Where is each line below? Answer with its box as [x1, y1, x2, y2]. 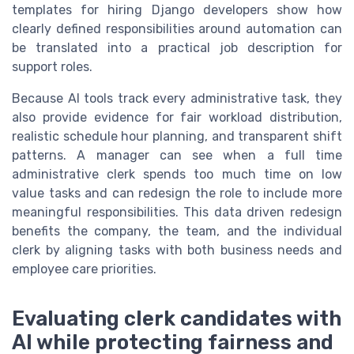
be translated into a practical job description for [12, 40, 342, 55]
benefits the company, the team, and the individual [12, 223, 342, 239]
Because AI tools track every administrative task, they [12, 90, 342, 106]
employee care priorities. [12, 261, 156, 277]
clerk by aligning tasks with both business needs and [12, 242, 342, 258]
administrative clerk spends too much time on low [12, 166, 342, 182]
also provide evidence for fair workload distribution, [12, 109, 342, 125]
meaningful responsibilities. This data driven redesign [12, 204, 342, 220]
